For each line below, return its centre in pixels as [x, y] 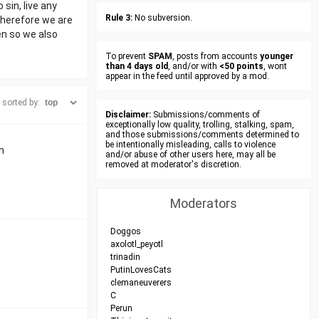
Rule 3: [119, 18]
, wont [275, 66]
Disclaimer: [128, 115]
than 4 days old [137, 66]
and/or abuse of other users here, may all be [190, 155]
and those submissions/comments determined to [202, 135]
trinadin [125, 257]
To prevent [127, 56]
